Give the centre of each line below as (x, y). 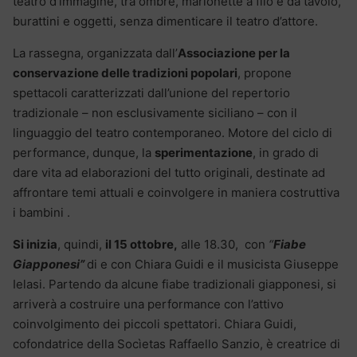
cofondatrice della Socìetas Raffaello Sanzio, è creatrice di (177, 343)
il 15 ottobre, (141, 244)
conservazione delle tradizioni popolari (125, 73)
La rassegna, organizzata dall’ (95, 53)
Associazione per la (234, 53)
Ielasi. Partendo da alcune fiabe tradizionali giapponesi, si (175, 284)
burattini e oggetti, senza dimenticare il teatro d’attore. (165, 21)
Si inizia (35, 244)
